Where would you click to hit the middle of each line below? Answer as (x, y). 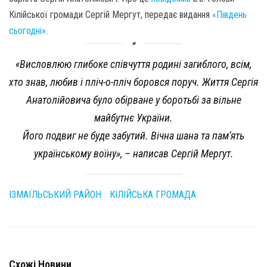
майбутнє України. (133, 118)
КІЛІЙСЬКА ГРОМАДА (153, 195)
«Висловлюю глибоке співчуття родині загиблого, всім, (133, 64)
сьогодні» (27, 31)
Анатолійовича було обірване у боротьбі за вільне (133, 100)
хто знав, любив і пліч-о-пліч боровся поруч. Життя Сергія (133, 82)
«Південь (229, 15)
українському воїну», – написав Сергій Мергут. (133, 153)
